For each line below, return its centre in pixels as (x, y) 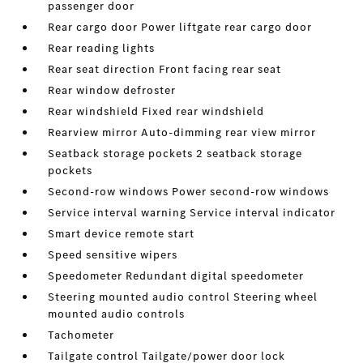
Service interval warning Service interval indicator (192, 213)
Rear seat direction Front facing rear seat (165, 69)
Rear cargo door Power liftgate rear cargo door (180, 27)
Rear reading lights (102, 48)
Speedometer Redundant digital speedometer (176, 276)
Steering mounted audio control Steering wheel (183, 297)
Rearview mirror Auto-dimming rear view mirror (182, 132)
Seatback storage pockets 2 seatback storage (175, 154)
